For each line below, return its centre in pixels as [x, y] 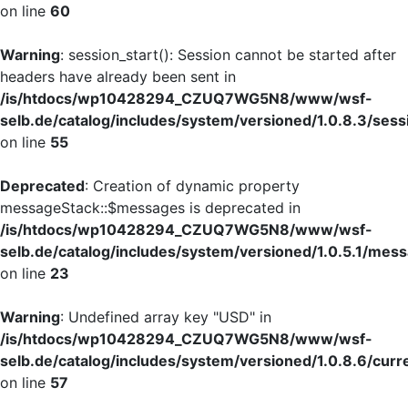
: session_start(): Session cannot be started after [228, 55]
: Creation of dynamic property [192, 186]
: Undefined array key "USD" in [166, 317]
